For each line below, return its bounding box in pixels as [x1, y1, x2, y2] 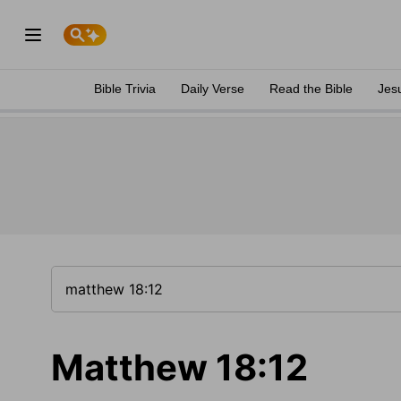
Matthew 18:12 [51, 346, 308, 389]
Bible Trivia [94, 81, 156, 96]
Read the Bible [269, 81, 353, 96]
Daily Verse [181, 81, 244, 96]
